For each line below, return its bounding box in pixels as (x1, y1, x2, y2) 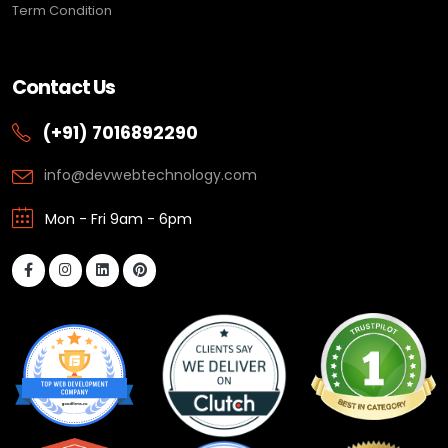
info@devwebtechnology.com (44, 164, 257, 185)
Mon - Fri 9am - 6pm (41, 208, 192, 229)
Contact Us (12, 73, 116, 101)
